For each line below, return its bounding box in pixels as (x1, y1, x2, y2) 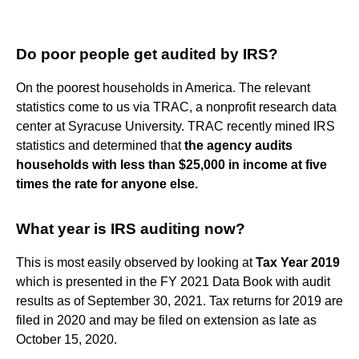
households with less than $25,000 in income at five (16, 157, 327, 171)
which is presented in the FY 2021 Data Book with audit (16, 274, 330, 288)
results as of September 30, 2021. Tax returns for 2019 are (16, 293, 343, 308)
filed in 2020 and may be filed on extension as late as (16, 313, 317, 327)
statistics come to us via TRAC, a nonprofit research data (16, 99, 337, 114)
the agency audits (184, 138, 292, 152)
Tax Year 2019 (256, 255, 340, 269)
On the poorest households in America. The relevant (16, 80, 310, 95)
